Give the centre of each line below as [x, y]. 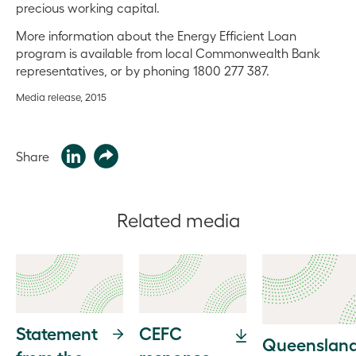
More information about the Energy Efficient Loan [156, 35]
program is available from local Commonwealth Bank [168, 52]
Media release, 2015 [61, 96]
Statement [57, 332]
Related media [178, 219]
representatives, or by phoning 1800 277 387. [143, 70]
